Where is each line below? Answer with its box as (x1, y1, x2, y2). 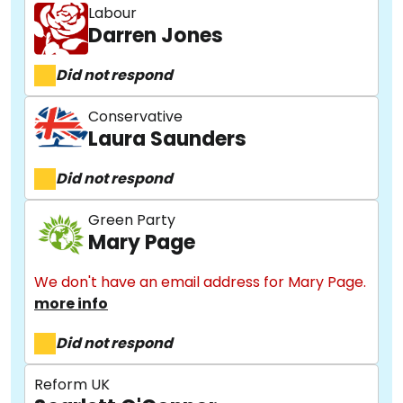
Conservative (88, 106, 183, 127)
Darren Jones (88, 22, 223, 49)
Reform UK (34, 374, 110, 395)
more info (34, 293, 108, 314)
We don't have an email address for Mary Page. (34, 272, 366, 292)
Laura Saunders (88, 125, 246, 153)
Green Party (88, 210, 175, 230)
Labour (88, 3, 137, 23)
